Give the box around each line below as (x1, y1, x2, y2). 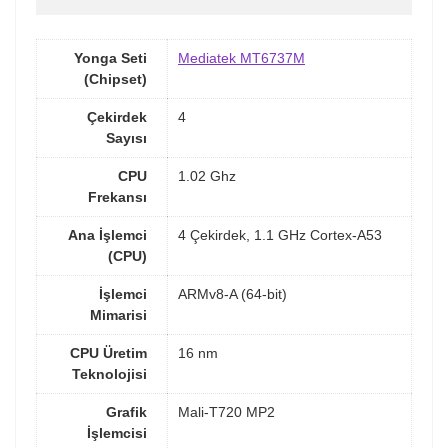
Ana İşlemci (68, 226, 147, 243)
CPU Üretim (70, 344, 147, 361)
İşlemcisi (87, 424, 147, 441)
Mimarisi (90, 306, 147, 323)
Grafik (106, 403, 147, 420)
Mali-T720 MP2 (178, 403, 275, 420)
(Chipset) (84, 70, 147, 87)
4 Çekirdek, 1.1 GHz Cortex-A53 (178, 226, 382, 243)
